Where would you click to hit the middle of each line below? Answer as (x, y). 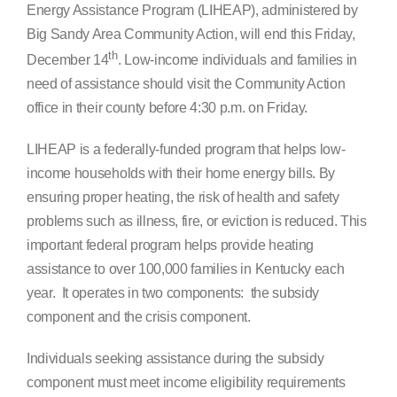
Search (43, 19)
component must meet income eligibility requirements (186, 383)
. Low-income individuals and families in (237, 60)
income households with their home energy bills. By (181, 174)
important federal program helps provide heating (170, 245)
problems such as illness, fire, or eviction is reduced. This (197, 222)
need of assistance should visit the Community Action (186, 84)
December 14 (68, 60)
